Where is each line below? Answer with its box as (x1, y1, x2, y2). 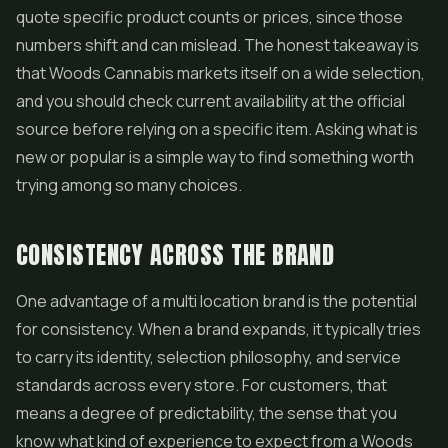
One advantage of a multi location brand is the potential (16, 290, 417, 312)
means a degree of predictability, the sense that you (16, 402, 397, 424)
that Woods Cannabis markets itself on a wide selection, (16, 62, 425, 84)
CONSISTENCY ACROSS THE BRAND (16, 237, 335, 273)
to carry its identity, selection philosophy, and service (16, 346, 401, 368)
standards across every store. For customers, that (16, 374, 387, 396)
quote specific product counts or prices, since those (16, 6, 403, 28)
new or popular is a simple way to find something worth (16, 146, 414, 168)
